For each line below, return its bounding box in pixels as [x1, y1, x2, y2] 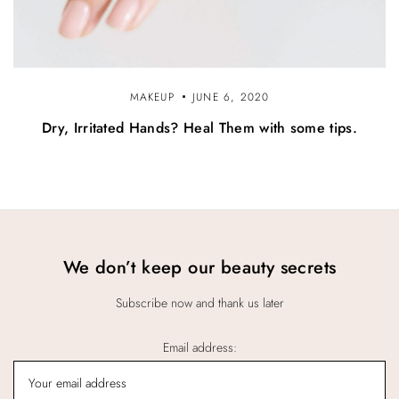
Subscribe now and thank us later [115, 294, 284, 313]
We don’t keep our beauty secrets [62, 255, 337, 281]
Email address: [162, 338, 237, 357]
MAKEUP [129, 89, 175, 106]
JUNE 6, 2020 [192, 89, 270, 106]
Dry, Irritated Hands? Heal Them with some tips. [41, 118, 358, 139]
